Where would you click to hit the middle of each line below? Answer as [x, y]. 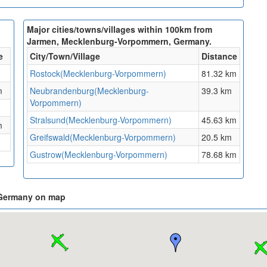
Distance [219, 56]
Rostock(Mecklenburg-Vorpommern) [98, 74]
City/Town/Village [65, 56]
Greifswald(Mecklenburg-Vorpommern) [103, 137]
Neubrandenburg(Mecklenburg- [89, 91]
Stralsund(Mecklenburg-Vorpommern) [101, 120]
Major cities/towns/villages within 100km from [119, 30]
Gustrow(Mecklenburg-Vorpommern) [99, 155]
